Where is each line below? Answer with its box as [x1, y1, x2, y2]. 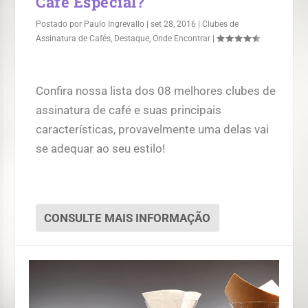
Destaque [114, 33, 150, 43]
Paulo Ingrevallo [84, 19, 145, 29]
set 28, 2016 [151, 19, 197, 29]
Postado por [36, 19, 85, 29]
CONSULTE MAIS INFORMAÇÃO [44, 211, 211, 225]
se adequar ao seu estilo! [36, 141, 166, 155]
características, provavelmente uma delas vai [36, 122, 269, 136]
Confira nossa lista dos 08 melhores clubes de [36, 83, 276, 98]
